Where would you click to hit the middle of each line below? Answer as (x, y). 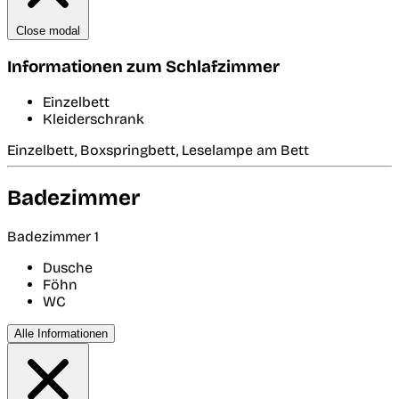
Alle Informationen (61, 333)
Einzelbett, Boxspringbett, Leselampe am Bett (158, 150)
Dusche (68, 267)
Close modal (48, 31)
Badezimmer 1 (53, 236)
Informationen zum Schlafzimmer (143, 67)
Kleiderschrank (94, 118)
